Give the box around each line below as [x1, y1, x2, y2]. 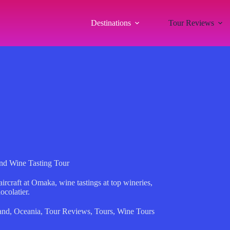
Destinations [90, 18, 131, 27]
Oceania [14, 207, 41, 216]
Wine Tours [117, 207, 155, 216]
